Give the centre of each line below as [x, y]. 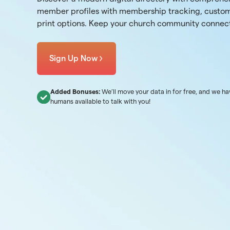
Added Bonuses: [75, 92]
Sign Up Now [73, 58]
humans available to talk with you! [100, 101]
